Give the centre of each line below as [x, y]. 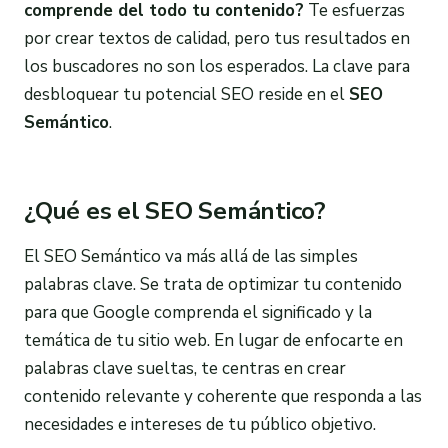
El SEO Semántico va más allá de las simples [191, 256]
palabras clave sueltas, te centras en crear [185, 368]
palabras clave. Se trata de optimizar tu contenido [213, 284]
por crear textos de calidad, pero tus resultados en [217, 38]
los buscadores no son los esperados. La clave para [217, 66]
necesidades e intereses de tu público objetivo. [200, 424]
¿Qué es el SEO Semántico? [175, 210]
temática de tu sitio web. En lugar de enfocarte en [213, 340]
